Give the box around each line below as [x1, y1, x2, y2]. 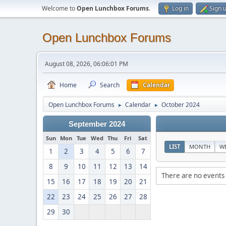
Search [100, 81, 120, 89]
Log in [172, 4, 189, 13]
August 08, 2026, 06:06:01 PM [45, 60, 128, 68]
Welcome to [42, 4, 77, 13]
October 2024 [161, 100, 200, 109]
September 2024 [69, 120, 125, 128]
